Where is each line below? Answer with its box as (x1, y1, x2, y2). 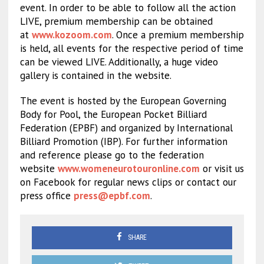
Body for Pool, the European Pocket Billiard (19, 108, 207, 121)
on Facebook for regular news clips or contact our (19, 176, 236, 189)
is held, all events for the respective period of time (19, 42, 243, 55)
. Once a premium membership (111, 28, 244, 42)
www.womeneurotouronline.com (57, 162, 200, 176)
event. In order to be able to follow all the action (19, 1, 236, 15)
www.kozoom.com (31, 28, 112, 42)
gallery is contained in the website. (19, 69, 171, 82)
